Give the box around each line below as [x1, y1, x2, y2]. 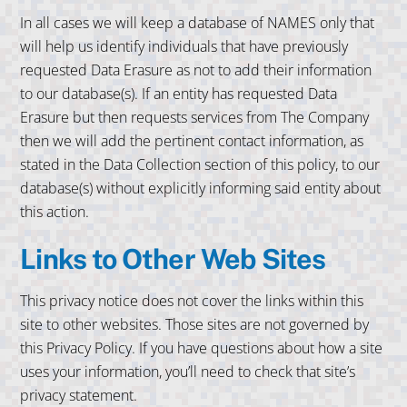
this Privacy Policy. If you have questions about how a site [20, 338, 383, 359]
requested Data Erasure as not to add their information [20, 60, 372, 81]
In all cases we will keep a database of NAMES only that [20, 13, 375, 34]
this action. [20, 202, 90, 223]
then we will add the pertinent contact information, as [20, 131, 364, 152]
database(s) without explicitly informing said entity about [20, 178, 382, 199]
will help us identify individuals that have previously [20, 36, 349, 57]
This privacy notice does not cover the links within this [20, 291, 364, 312]
